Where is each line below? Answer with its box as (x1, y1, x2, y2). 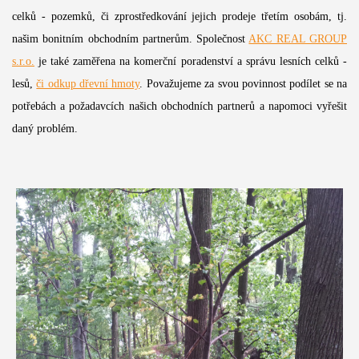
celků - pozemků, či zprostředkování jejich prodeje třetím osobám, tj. (11, 10, 348, 23)
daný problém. (11, 123, 78, 135)
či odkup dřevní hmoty (36, 78, 140, 91)
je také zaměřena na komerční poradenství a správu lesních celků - (34, 55, 348, 68)
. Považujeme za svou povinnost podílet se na (139, 78, 348, 91)
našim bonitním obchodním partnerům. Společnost (11, 33, 249, 46)
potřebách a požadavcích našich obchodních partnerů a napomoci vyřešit (11, 100, 348, 113)
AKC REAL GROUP (248, 33, 348, 46)
